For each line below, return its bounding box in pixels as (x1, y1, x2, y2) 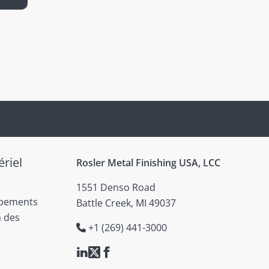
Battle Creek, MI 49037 (76, 196, 176, 210)
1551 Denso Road (76, 181, 156, 194)
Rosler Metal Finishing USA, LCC (76, 156, 220, 169)
